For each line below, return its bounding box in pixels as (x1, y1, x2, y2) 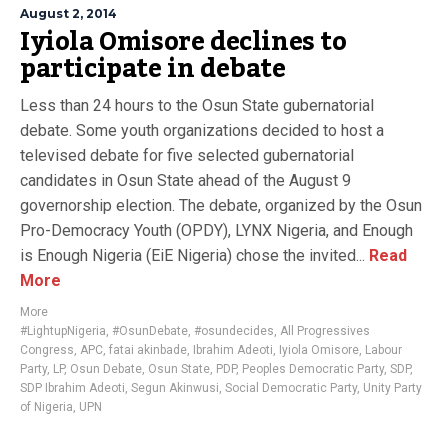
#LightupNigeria (20, 324, 106, 338)
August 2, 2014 (20, 6, 117, 21)
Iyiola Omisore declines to (20, 17, 347, 67)
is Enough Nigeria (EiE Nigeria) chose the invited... (20, 246, 365, 265)
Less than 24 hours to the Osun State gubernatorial (20, 96, 374, 115)
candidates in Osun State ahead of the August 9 (20, 171, 351, 190)
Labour (365, 343, 402, 357)
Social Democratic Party (225, 381, 357, 395)
